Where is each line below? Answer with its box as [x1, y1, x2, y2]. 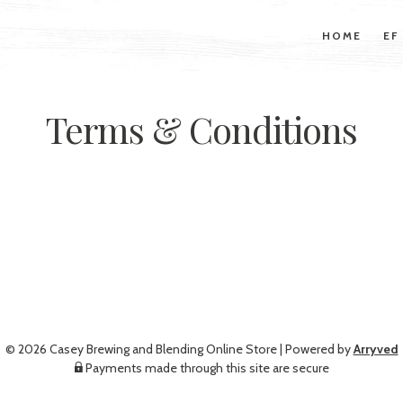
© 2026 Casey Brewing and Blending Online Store [4, 340, 277, 357]
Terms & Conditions [46, 105, 357, 153]
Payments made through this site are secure [82, 359, 329, 376]
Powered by [284, 340, 354, 357]
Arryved [353, 340, 399, 357]
